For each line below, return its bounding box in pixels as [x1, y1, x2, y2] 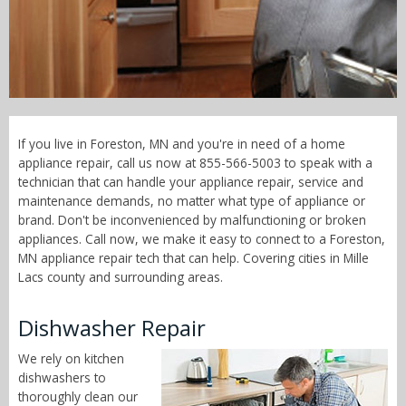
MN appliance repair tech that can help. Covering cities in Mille [18, 249, 369, 267]
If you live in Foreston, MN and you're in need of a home [18, 135, 345, 153]
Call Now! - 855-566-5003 [119, 14, 287, 35]
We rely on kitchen [18, 350, 124, 368]
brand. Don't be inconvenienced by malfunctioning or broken [18, 211, 366, 229]
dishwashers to [18, 369, 106, 387]
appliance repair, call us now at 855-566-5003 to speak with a [18, 154, 372, 172]
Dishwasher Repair [18, 313, 206, 343]
